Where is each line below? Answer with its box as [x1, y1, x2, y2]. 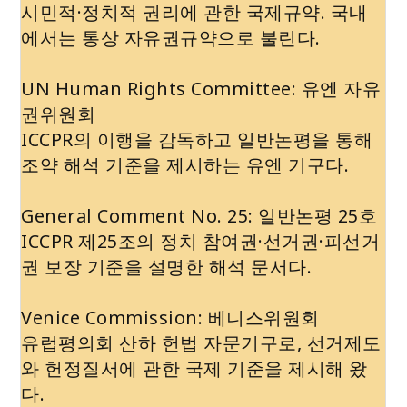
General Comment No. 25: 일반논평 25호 [21, 203, 378, 229]
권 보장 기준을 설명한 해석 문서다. [21, 254, 313, 280]
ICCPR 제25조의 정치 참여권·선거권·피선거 [21, 229, 381, 254]
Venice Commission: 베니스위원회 [21, 305, 320, 331]
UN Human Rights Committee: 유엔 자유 [21, 76, 382, 102]
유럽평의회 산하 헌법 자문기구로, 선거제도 [21, 331, 382, 356]
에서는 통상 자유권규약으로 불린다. [21, 25, 321, 51]
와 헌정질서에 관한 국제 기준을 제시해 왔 [21, 356, 368, 382]
